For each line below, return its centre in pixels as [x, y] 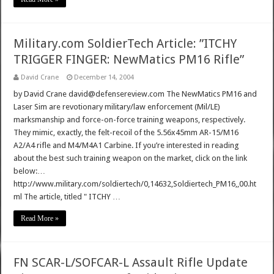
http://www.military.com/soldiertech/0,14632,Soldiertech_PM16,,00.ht [135, 184]
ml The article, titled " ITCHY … [67, 197]
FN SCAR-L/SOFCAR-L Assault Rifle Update [131, 263]
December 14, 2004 [104, 78]
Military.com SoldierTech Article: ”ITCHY [125, 44]
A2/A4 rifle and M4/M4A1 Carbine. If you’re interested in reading [127, 146]
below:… [30, 171]
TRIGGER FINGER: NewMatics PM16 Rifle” [129, 60]
